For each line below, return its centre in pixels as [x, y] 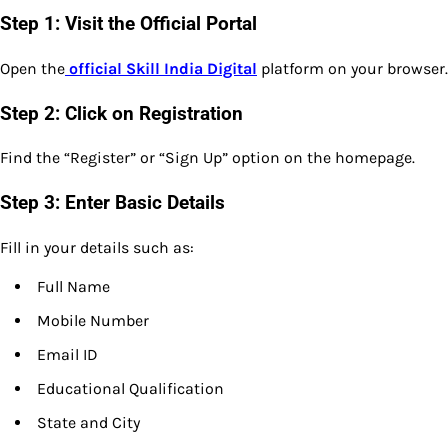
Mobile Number [93, 320]
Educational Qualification [130, 388]
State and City [88, 422]
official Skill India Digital [161, 69]
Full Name [73, 286]
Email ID [67, 354]
